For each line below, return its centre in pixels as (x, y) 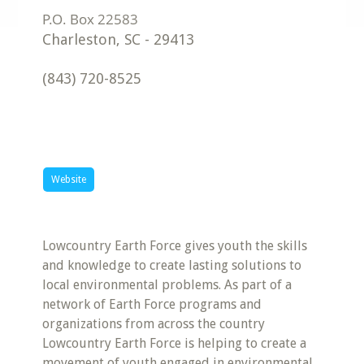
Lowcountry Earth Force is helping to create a (175, 343)
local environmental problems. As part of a (167, 285)
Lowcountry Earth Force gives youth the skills (175, 246)
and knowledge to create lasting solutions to (172, 265)
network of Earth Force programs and (152, 304)
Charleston (80, 39)
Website (69, 180)
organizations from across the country (154, 324)
